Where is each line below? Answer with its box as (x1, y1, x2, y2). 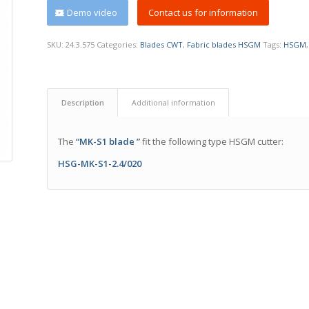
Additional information (132, 97, 216, 108)
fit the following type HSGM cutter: (140, 135, 284, 148)
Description (61, 97, 105, 108)
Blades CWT (140, 39, 183, 50)
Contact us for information (148, 6, 259, 19)
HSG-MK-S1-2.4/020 (58, 157, 142, 170)
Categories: (97, 39, 141, 50)
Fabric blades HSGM (187, 39, 261, 50)
